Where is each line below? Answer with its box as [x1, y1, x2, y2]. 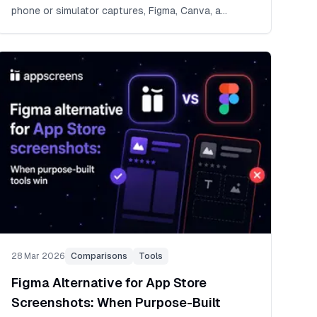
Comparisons [70, 251, 127, 262]
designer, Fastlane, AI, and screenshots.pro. [11, 21, 214, 33]
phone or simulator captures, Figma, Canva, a [11, 4, 221, 16]
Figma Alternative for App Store [11, 275, 207, 291]
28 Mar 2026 [11, 251, 65, 262]
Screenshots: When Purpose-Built [11, 295, 221, 311]
